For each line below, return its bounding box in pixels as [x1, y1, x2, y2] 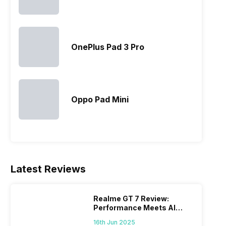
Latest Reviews [11, 163, 86, 176]
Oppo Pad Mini [71, 94, 129, 105]
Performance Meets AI [93, 203, 176, 212]
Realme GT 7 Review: [93, 194, 169, 203]
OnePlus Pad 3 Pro [71, 42, 145, 52]
